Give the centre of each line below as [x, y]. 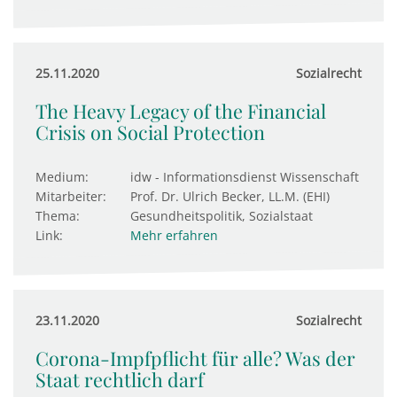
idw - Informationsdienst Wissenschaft [245, 177]
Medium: [62, 177]
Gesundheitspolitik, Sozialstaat [222, 216]
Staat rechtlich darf [120, 379]
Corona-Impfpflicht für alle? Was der [195, 358]
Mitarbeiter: [71, 196]
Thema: [58, 216]
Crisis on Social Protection [150, 132]
